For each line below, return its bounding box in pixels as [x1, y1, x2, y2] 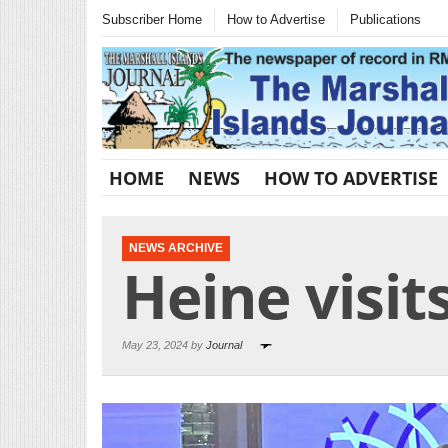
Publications [350, 12, 421, 27]
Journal [206, 338, 242, 351]
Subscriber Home [102, 12, 202, 27]
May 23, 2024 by [122, 338, 206, 351]
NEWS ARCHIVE [129, 240, 223, 255]
